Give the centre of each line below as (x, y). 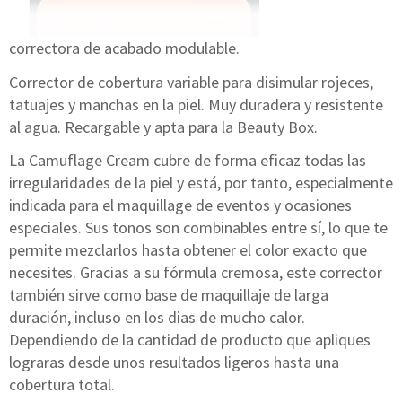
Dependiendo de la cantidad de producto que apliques (190, 340)
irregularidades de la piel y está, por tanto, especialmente (201, 183)
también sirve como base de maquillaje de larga (169, 295)
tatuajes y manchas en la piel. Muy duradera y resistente (196, 104)
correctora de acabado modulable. (124, 48)
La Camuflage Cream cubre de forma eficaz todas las (188, 160)
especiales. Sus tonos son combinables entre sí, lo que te (198, 227)
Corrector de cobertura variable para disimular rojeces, (191, 82)
